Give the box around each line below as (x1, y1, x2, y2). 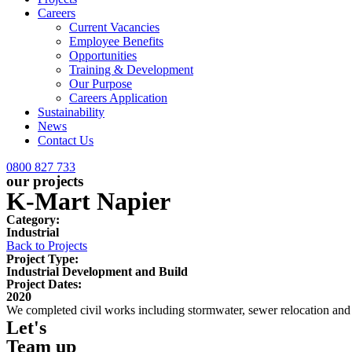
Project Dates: (6, 277, 82, 291)
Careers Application (69, 91, 167, 104)
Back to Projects (6, 239, 87, 252)
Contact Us (38, 134, 93, 147)
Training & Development (69, 63, 193, 76)
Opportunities (69, 49, 137, 62)
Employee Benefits (69, 35, 163, 48)
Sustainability (38, 105, 104, 119)
